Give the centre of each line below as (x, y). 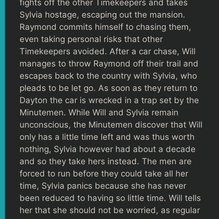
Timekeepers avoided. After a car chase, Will (108, 51)
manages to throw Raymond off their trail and (109, 63)
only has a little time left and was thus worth (107, 137)
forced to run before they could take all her (104, 173)
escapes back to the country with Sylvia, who (108, 76)
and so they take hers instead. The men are (106, 161)
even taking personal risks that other (91, 39)
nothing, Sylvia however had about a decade (108, 149)
